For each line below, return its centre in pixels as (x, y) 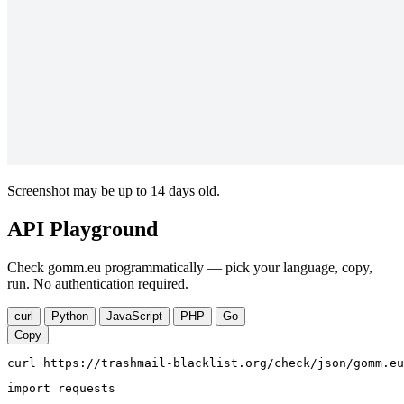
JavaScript (134, 317)
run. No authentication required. (98, 284)
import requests (61, 389)
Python (70, 317)
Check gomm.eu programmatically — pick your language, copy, (190, 268)
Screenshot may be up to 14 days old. (114, 191)
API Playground (83, 230)
